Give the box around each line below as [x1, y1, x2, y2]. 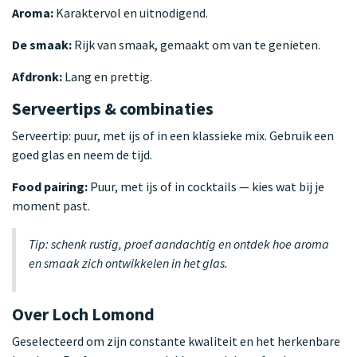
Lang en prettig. [62, 68, 152, 84]
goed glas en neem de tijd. [12, 146, 152, 163]
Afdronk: [12, 68, 62, 84]
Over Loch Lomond [12, 303, 155, 325]
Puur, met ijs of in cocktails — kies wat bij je [88, 178, 324, 194]
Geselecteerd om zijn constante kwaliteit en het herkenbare [12, 332, 340, 349]
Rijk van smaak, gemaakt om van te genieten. [72, 36, 320, 53]
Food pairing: [12, 178, 88, 194]
